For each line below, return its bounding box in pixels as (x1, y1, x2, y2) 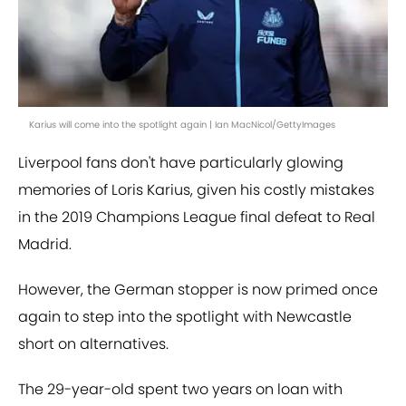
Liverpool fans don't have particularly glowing (18, 152, 343, 174)
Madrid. (18, 234, 72, 256)
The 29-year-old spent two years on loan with (18, 379, 343, 401)
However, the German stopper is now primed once (18, 279, 378, 301)
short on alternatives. (18, 333, 169, 355)
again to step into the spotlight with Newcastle (18, 306, 352, 328)
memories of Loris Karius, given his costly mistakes (18, 179, 374, 201)
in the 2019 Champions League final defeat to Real (18, 207, 375, 228)
